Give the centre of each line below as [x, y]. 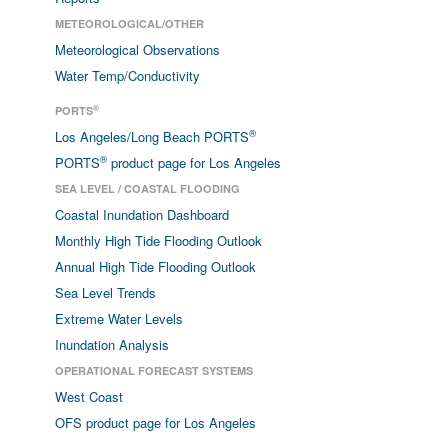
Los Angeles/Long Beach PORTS [152, 136]
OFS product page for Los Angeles [155, 422]
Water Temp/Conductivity [127, 75]
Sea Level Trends [105, 292]
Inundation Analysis [112, 344]
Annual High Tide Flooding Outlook [155, 266]
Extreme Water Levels [119, 318]
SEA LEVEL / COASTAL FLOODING [147, 188]
